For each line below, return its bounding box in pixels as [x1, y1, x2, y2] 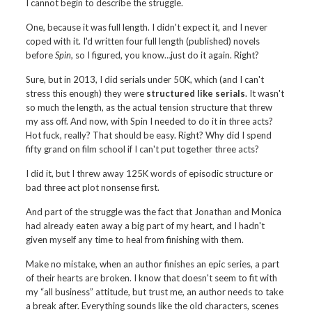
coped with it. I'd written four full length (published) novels [26, 36, 260, 47]
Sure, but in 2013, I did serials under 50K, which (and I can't [26, 74, 265, 85]
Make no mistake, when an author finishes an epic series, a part [26, 258, 280, 270]
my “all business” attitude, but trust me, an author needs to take [26, 286, 284, 297]
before [26, 49, 56, 61]
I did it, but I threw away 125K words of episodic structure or [26, 168, 274, 179]
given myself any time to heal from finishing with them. [26, 234, 244, 245]
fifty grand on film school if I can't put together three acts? [26, 143, 260, 155]
